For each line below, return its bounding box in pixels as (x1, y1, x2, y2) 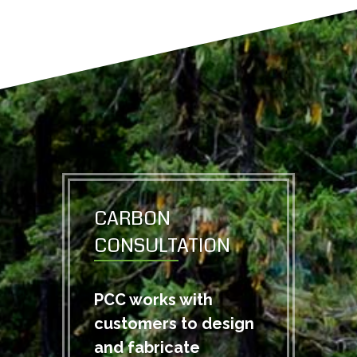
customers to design (93, 314, 254, 333)
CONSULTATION (93, 232, 230, 259)
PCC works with (93, 290, 213, 309)
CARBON (93, 205, 171, 232)
